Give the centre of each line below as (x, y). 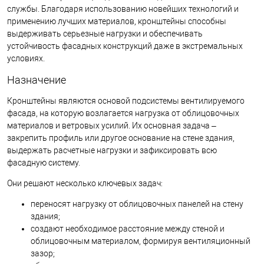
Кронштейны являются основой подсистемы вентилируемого (126, 100)
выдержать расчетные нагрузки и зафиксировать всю (112, 150)
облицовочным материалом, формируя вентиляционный (141, 241)
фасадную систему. (44, 162)
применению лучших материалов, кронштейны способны (117, 21)
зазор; (43, 253)
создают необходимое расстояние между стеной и (128, 228)
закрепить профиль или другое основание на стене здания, (121, 138)
